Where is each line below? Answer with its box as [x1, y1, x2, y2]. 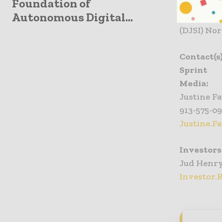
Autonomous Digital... [12, 9, 133, 24]
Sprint [179, 64, 208, 76]
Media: [179, 78, 209, 89]
